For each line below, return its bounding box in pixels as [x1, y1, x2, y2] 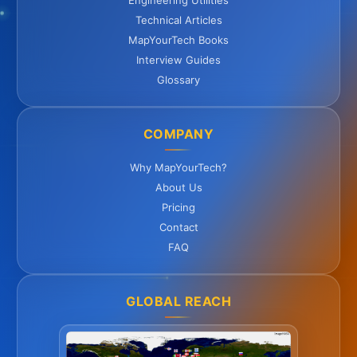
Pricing [162, 201, 195, 214]
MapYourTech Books [128, 33, 229, 47]
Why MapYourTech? [130, 161, 227, 175]
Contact [159, 221, 198, 234]
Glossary [157, 73, 200, 87]
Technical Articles [135, 14, 222, 27]
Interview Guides [136, 53, 221, 67]
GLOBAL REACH [126, 293, 231, 310]
